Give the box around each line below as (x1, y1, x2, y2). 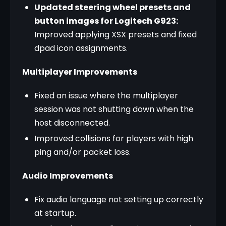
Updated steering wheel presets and (34, 2, 191, 13)
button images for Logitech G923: (34, 15, 178, 27)
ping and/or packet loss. (34, 146, 131, 158)
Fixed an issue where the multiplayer (34, 90, 178, 101)
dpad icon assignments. (34, 42, 128, 54)
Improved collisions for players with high (34, 133, 193, 144)
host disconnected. (34, 117, 110, 129)
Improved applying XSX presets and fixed (34, 29, 197, 40)
